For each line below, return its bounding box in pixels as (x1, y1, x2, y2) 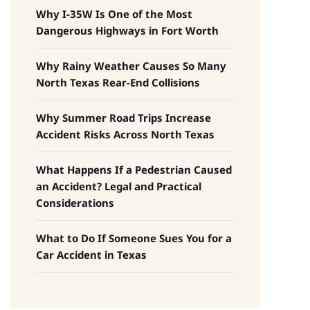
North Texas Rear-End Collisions (35, 75, 200, 89)
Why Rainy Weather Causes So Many (35, 58, 226, 73)
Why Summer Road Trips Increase (35, 110, 211, 125)
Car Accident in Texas (35, 247, 147, 262)
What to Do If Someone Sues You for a (35, 230, 232, 245)
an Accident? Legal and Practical (35, 179, 201, 193)
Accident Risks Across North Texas (35, 127, 215, 141)
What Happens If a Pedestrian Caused (35, 162, 232, 176)
